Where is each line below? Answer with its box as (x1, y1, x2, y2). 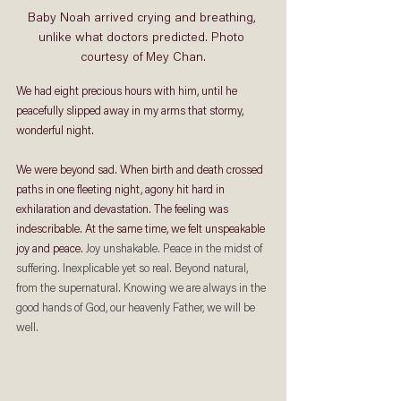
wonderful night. (16, 125, 99, 138)
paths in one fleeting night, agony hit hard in (16, 184, 227, 197)
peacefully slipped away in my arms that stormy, (16, 106, 246, 118)
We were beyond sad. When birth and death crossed (16, 165, 266, 177)
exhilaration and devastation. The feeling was (16, 204, 231, 217)
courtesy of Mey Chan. (81, 52, 206, 65)
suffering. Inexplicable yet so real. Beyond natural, (16, 263, 251, 276)
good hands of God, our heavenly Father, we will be (16, 303, 258, 315)
